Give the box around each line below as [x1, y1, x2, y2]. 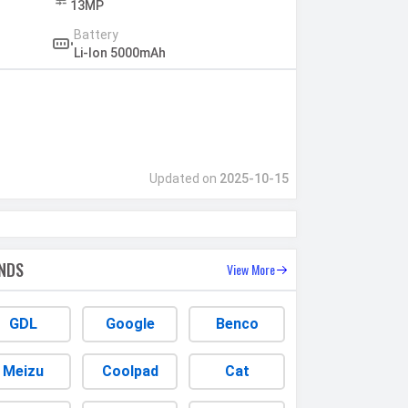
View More [226, 260, 275, 280]
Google [105, 315, 155, 333]
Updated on [148, 171, 219, 187]
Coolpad [101, 362, 158, 381]
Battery [73, 27, 118, 43]
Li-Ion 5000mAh [73, 46, 166, 61]
